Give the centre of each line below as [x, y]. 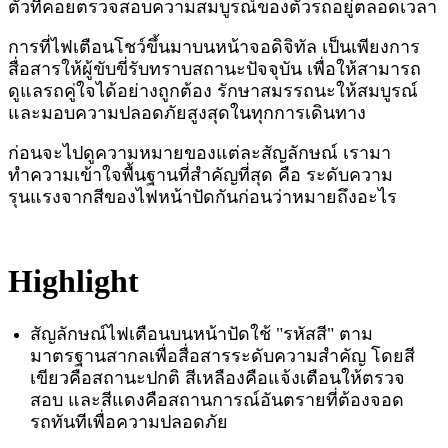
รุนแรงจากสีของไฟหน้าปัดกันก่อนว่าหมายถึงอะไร [202, 196]
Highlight [73, 280]
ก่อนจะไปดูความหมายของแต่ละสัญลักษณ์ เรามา [199, 152]
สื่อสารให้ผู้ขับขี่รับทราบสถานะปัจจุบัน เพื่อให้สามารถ [214, 68]
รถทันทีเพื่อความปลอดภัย [129, 421]
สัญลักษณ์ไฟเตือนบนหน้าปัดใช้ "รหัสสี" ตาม [202, 333]
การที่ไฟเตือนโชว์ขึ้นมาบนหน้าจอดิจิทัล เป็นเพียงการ [214, 46]
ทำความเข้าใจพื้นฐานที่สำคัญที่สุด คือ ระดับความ [200, 174]
